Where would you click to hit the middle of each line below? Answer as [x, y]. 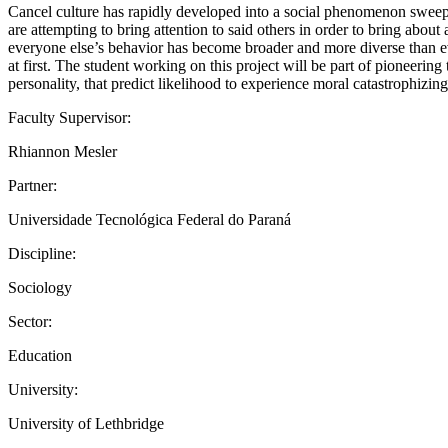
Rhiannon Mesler [62, 151]
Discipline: [42, 253]
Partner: [32, 185]
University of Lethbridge [86, 423]
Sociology [40, 287]
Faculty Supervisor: [69, 117]
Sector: [30, 321]
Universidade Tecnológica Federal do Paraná [149, 219]
